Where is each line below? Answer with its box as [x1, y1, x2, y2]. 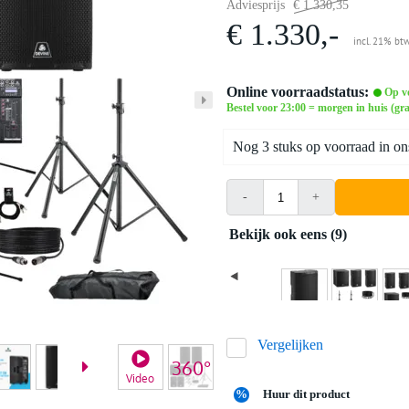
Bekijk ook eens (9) [238, 226, 347, 243]
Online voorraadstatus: [225, 84, 369, 100]
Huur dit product [263, 387, 351, 402]
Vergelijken [257, 337, 323, 353]
